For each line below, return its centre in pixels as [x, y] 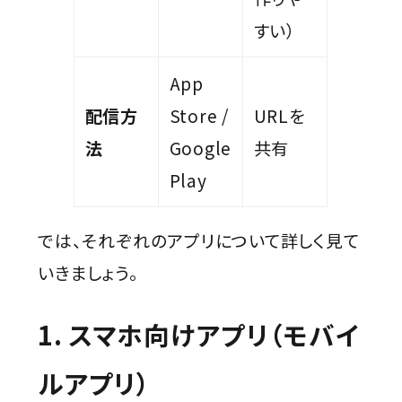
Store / [199, 116]
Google [201, 148]
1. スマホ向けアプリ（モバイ [199, 334]
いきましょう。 [88, 273]
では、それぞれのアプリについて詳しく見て [199, 240]
